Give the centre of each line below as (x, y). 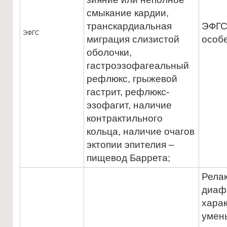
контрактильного (125, 118)
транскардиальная (129, 26)
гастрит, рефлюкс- (128, 92)
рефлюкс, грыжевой (132, 79)
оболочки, (109, 52)
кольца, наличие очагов (141, 131)
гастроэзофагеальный (138, 66)
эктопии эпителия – (130, 145)
